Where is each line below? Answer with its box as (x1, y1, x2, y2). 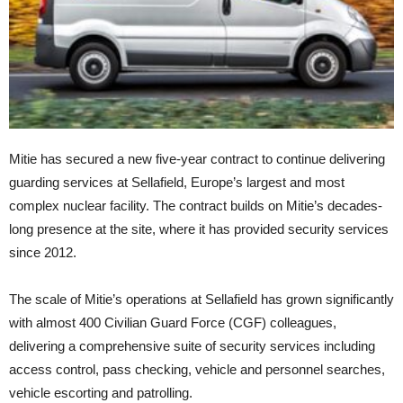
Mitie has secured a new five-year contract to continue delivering (9, 150, 385, 166)
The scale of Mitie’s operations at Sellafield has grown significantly (9, 291, 394, 307)
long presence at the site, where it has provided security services (9, 220, 389, 237)
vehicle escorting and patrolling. (9, 384, 193, 400)
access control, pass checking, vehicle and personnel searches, (9, 361, 385, 377)
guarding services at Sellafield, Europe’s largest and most (9, 174, 345, 190)
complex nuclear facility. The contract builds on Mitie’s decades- (9, 197, 382, 213)
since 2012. (9, 244, 76, 260)
